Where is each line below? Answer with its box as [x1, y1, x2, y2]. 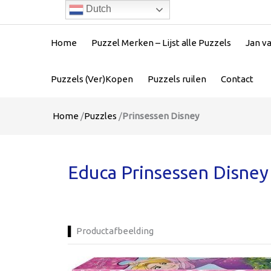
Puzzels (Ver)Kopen [51, 74, 133, 84]
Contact [221, 74, 253, 84]
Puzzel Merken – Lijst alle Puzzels [91, 38, 231, 48]
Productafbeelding [76, 226, 154, 236]
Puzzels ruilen [148, 74, 206, 84]
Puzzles [84, 111, 117, 121]
